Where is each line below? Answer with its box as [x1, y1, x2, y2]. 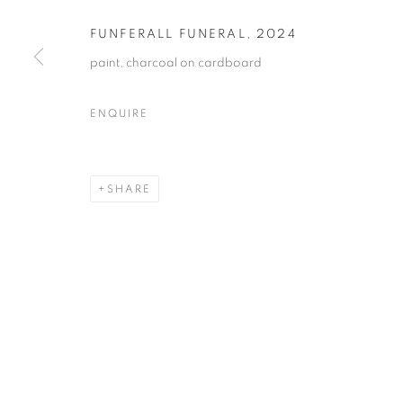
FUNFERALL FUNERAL [90, 27, 246, 40]
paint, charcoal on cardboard [90, 56, 262, 69]
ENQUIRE [90, 107, 148, 119]
